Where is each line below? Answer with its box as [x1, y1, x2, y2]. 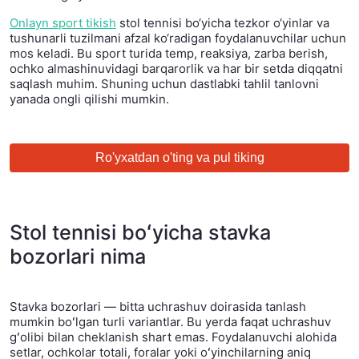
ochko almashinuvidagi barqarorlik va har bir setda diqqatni [10, 60, 343, 76]
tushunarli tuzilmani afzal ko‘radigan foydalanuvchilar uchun [10, 30, 346, 46]
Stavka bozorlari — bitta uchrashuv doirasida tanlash [10, 298, 306, 314]
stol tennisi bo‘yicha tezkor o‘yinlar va [116, 14, 329, 30]
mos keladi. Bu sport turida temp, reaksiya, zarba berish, [10, 45, 328, 61]
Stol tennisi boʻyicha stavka [10, 220, 271, 244]
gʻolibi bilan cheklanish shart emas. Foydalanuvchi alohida [10, 329, 337, 345]
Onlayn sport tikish [10, 14, 116, 30]
